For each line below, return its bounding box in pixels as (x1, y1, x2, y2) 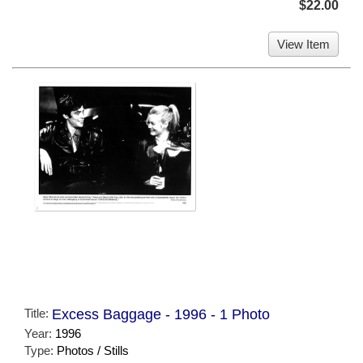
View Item (277, 36, 330, 51)
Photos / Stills (57, 344, 129, 358)
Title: (24, 306, 52, 321)
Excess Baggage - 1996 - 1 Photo (52, 306, 270, 323)
